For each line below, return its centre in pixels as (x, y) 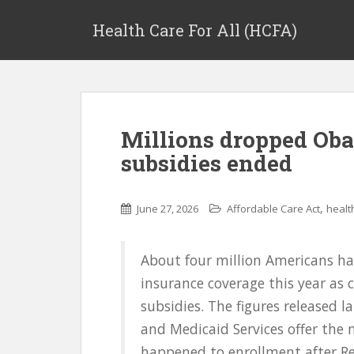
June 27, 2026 (168, 209)
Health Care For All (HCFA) (195, 30)
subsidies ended (207, 163)
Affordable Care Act (273, 209)
